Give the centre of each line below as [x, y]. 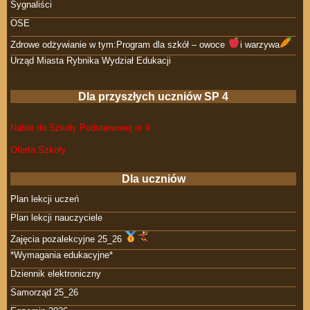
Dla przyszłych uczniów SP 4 [153, 97]
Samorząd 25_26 [44, 293]
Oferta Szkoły [38, 150]
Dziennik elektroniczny [56, 274]
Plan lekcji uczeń [45, 199]
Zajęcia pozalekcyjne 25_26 [67, 239]
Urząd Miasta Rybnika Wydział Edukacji [91, 61]
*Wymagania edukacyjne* [62, 255]
